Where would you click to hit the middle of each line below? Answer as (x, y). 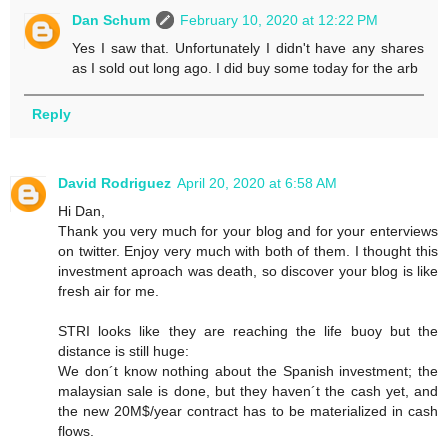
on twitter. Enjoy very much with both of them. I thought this (248, 251)
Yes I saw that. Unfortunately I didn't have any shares (248, 48)
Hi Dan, (81, 211)
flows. (76, 431)
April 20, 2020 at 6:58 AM (257, 183)
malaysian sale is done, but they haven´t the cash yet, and (248, 391)
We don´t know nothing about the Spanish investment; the (248, 371)
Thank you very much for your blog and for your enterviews (248, 231)
